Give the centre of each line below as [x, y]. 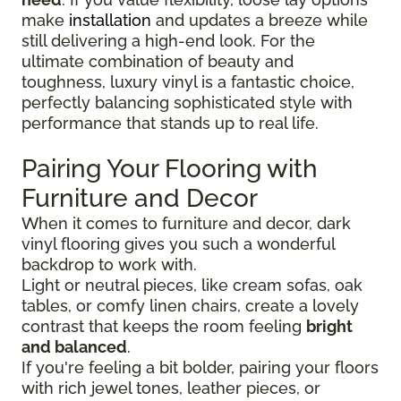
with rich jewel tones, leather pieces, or [171, 388]
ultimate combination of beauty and [158, 61]
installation [110, 20]
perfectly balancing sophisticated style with [187, 102]
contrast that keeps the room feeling [164, 326]
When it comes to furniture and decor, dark [186, 223]
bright [329, 326]
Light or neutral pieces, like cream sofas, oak [192, 285]
